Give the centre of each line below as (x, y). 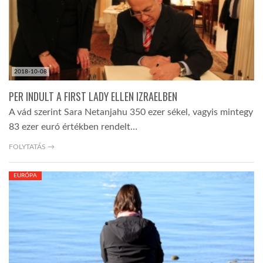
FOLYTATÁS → (32, 146)
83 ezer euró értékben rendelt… (73, 127)
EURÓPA (25, 175)
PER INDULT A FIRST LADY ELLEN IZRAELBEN (93, 96)
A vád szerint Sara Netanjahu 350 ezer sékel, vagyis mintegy (131, 112)
